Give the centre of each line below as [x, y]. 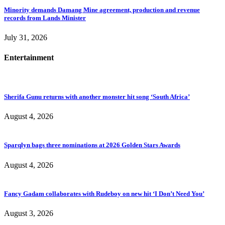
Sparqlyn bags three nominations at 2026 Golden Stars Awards [92, 145]
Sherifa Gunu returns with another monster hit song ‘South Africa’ [97, 97]
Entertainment [29, 57]
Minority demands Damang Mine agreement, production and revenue [102, 10]
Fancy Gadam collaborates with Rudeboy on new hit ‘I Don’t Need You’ [104, 193]
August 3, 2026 [29, 213]
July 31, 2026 [26, 38]
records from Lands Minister [45, 18]
